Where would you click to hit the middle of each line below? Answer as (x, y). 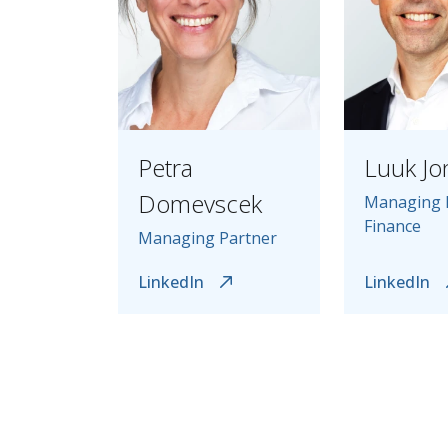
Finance (393, 226)
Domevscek (200, 203)
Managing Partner (207, 238)
